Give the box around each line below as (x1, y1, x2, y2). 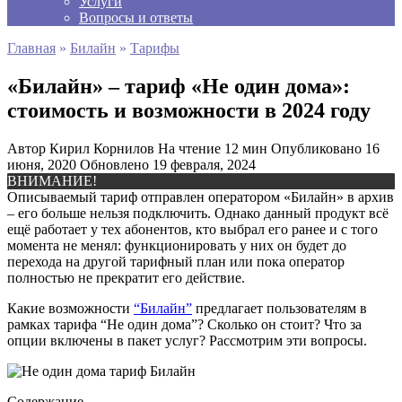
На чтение (158, 140, 221, 156)
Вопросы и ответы (79, 10, 193, 25)
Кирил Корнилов (49, 140, 154, 156)
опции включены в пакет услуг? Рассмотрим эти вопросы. (7, 332, 367, 348)
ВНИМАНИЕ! (7, 172, 97, 188)
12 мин (221, 140, 267, 156)
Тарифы (130, 40, 179, 56)
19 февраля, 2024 (153, 156, 256, 172)
